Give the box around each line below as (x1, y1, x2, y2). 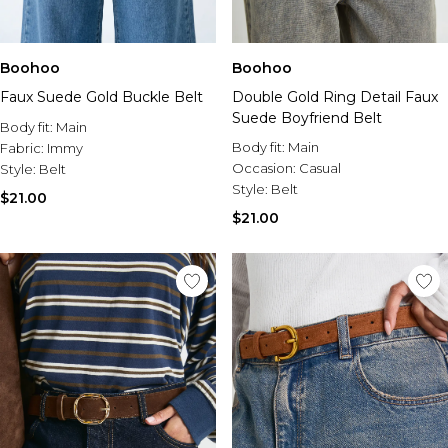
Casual (299, 160, 341, 176)
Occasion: (232, 160, 299, 176)
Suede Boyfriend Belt (232, 109, 382, 127)
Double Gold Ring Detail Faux (232, 88, 438, 106)
